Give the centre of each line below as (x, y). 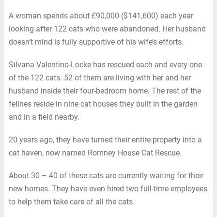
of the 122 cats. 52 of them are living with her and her (100, 78)
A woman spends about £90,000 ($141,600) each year (101, 16)
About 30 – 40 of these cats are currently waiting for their (106, 176)
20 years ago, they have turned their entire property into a (105, 140)
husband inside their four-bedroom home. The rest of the (105, 91)
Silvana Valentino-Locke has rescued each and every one (105, 65)
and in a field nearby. (44, 117)
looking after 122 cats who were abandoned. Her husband (107, 29)
